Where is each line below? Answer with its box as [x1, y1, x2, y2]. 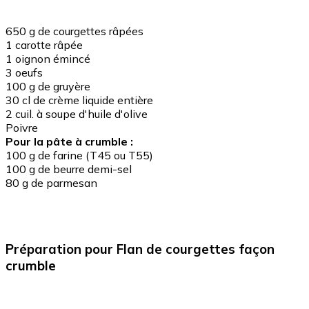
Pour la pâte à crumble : [6, 134, 133, 148]
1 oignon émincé [6, 51, 90, 66]
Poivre [6, 120, 38, 134]
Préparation [6, 241, 85, 258]
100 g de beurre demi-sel [6, 161, 132, 176]
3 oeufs [6, 65, 43, 79]
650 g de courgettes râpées [6, 23, 143, 38]
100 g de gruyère [6, 79, 90, 93]
